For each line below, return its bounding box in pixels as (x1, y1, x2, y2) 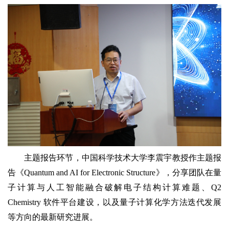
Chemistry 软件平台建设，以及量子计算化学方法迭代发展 (8, 198, 221, 207)
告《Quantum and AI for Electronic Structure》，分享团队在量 (8, 168, 221, 177)
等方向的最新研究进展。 (8, 213, 98, 222)
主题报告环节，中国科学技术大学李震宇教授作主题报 (24, 153, 221, 163)
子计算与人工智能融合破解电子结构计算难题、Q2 (8, 183, 221, 192)
